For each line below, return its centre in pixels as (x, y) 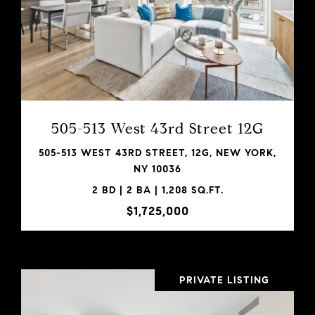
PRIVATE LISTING (224, 280)
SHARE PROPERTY (157, 82)
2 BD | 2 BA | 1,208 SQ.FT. (157, 190)
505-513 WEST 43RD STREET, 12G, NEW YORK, (157, 153)
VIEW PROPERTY (157, 27)
